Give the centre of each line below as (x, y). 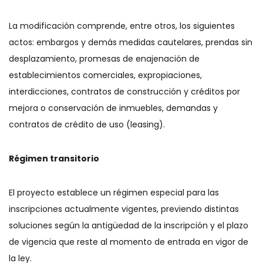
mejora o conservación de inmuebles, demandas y (113, 108)
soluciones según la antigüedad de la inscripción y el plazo (129, 225)
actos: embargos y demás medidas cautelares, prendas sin (131, 42)
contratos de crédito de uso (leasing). (87, 124)
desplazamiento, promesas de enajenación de (104, 59)
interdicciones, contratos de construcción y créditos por (124, 92)
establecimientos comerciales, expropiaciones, (105, 75)
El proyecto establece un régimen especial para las (114, 193)
